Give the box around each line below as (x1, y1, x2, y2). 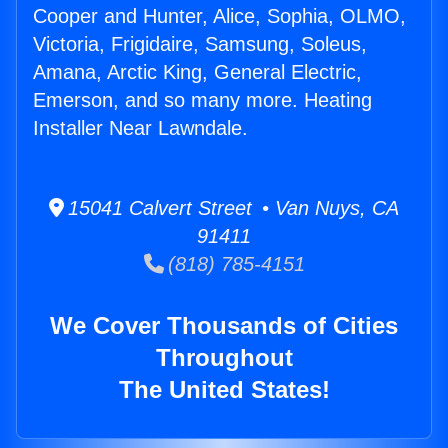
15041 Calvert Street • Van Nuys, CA (64, 197, 399, 220)
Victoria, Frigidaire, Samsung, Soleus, (33, 33, 367, 56)
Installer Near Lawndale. (33, 117, 248, 140)
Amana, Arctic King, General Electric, (33, 61, 362, 84)
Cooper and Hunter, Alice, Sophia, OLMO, (33, 5, 406, 28)
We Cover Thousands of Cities (50, 312, 398, 340)
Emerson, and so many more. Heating (33, 89, 372, 112)
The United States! (118, 376, 330, 404)
